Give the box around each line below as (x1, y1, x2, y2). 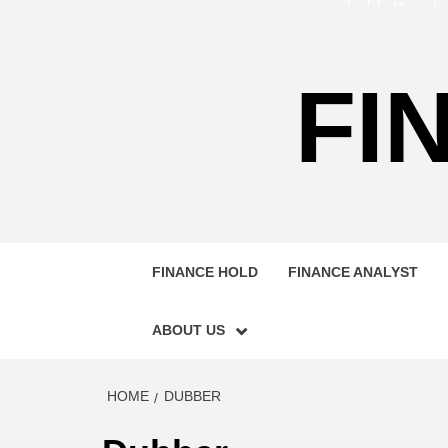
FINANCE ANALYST (288, 264, 418, 280)
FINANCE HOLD (152, 264, 258, 280)
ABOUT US (152, 322, 225, 338)
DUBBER (164, 388, 221, 404)
